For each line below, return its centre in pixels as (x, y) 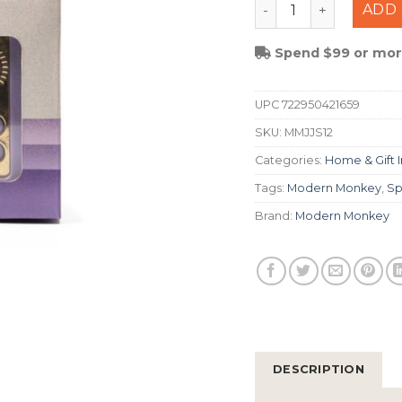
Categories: (290, 160)
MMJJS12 (309, 132)
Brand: (275, 215)
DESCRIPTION (319, 369)
